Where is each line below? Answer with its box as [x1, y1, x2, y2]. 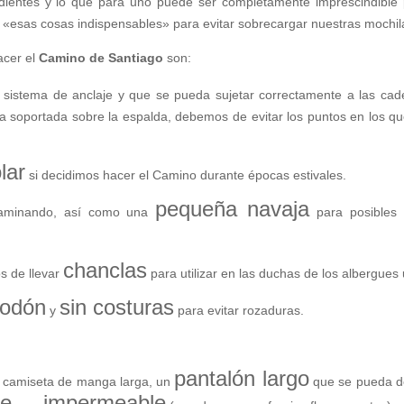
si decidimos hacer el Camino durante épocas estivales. [25, 168, 347, 183]
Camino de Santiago [39, 50, 164, 66]
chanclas [63, 258, 148, 283]
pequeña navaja [155, 197, 310, 222]
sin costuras [60, 295, 175, 320]
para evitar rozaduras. [174, 303, 305, 318]
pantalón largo [174, 366, 309, 391]
